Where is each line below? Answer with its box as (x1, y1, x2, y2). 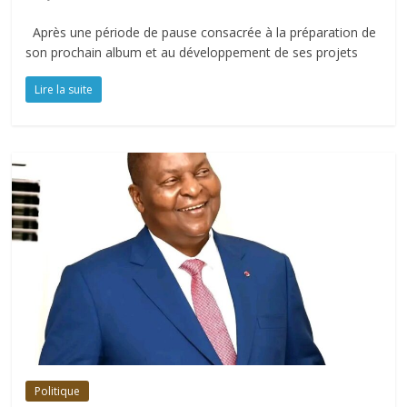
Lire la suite (35, 82, 94, 98)
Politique (35, 383, 81, 400)
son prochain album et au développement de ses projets (25, 44, 359, 62)
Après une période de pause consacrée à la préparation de (25, 24, 377, 42)
